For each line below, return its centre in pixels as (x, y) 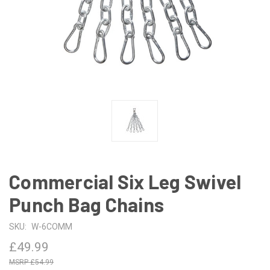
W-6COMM (52, 226)
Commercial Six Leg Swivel (125, 181)
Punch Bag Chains (86, 204)
